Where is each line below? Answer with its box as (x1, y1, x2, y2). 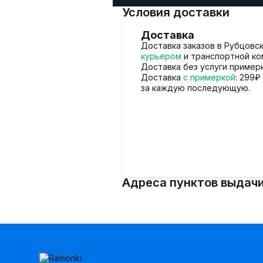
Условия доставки (122, 5, 230, 19)
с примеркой (183, 72, 235, 82)
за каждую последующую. (141, 83, 250, 93)
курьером (141, 51, 181, 61)
